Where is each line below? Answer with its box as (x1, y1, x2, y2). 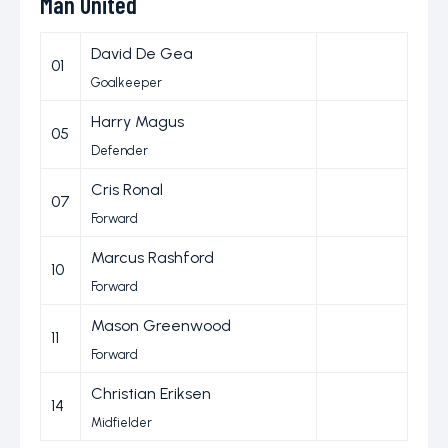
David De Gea (91, 43, 193, 63)
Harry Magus (91, 111, 184, 131)
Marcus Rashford (91, 247, 214, 267)
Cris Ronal (91, 179, 163, 199)
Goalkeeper (91, 74, 162, 90)
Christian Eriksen (91, 383, 211, 403)
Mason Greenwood (91, 315, 231, 335)
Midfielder (91, 414, 152, 430)
